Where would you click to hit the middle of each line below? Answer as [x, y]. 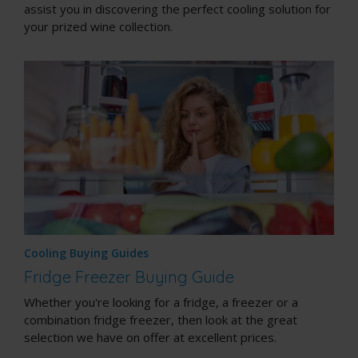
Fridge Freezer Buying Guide [129, 277]
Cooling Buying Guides [86, 253]
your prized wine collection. [100, 26]
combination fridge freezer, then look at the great [161, 320]
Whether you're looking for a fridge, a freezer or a [161, 302]
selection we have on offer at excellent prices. [150, 338]
